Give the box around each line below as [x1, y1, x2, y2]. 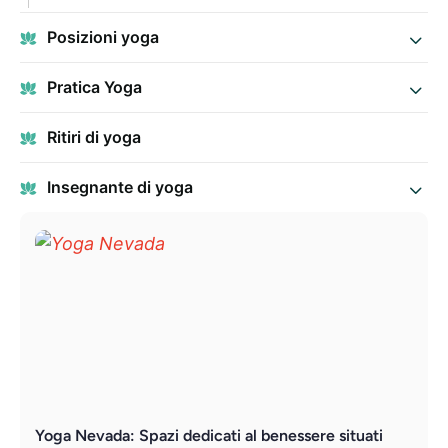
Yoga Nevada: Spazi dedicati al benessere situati [35, 426, 383, 446]
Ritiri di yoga [47, 127, 142, 148]
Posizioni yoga [47, 27, 160, 48]
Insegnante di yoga [47, 177, 194, 198]
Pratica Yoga [47, 77, 143, 98]
